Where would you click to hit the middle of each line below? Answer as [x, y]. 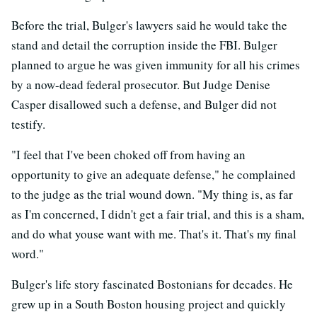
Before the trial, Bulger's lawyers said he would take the [149, 25]
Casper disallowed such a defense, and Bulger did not [144, 104]
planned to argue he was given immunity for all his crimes [156, 64]
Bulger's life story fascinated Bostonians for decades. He [152, 284]
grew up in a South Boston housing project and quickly [149, 304]
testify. [28, 124]
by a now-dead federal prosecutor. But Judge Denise [141, 84]
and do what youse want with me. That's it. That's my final [154, 234]
